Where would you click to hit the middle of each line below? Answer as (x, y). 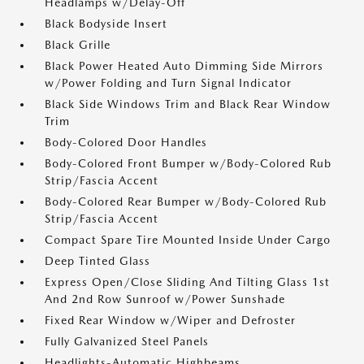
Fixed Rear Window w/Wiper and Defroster (170, 320)
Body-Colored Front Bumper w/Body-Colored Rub (188, 163)
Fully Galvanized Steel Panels (127, 341)
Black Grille (78, 45)
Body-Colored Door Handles (126, 142)
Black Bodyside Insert (106, 24)
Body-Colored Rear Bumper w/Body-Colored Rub (186, 201)
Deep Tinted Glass (97, 261)
